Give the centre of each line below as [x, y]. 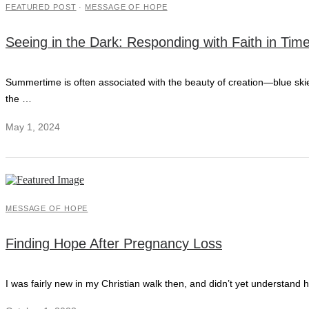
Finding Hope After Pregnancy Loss [114, 243]
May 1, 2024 [33, 127]
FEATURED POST [41, 7]
